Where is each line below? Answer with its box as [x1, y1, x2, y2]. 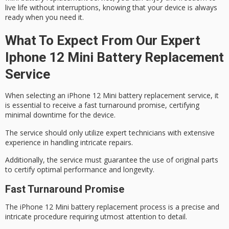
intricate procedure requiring [5, 211, 100, 221]
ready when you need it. [5, 12, 84, 22]
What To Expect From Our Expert [5, 32, 200, 48]
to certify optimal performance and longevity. [5, 165, 154, 175]
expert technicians [106, 127, 166, 138]
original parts [175, 155, 218, 165]
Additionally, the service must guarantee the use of [5, 155, 175, 165]
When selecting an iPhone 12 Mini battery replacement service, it [5, 90, 219, 101]
